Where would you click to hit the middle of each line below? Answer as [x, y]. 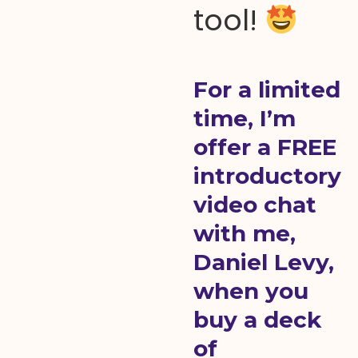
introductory [267, 176]
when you [251, 291]
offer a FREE [265, 147]
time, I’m [244, 118]
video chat [255, 205]
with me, [244, 233]
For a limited [267, 89]
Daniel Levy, [263, 262]
